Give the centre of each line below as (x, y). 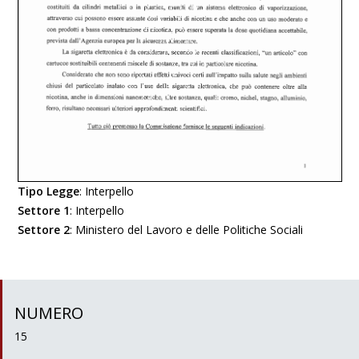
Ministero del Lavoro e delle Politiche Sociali (190, 230)
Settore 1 (44, 210)
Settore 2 (44, 230)
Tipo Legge (49, 191)
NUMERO (49, 313)
